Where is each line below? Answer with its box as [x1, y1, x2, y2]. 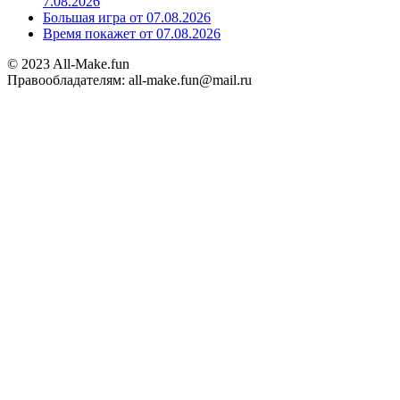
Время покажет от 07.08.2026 [43, 26, 221, 42]
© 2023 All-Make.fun [7, 56, 129, 72]
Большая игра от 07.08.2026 [43, 10, 211, 26]
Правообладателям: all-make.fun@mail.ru [7, 72, 252, 88]
